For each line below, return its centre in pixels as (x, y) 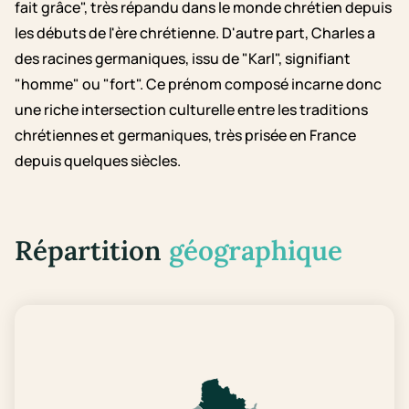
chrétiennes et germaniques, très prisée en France (185, 136)
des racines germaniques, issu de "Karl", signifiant (183, 59)
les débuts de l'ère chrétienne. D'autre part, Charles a (195, 33)
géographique (256, 251)
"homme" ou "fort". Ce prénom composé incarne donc (198, 84)
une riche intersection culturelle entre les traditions (191, 110)
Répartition (92, 251)
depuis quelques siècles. (98, 161)
